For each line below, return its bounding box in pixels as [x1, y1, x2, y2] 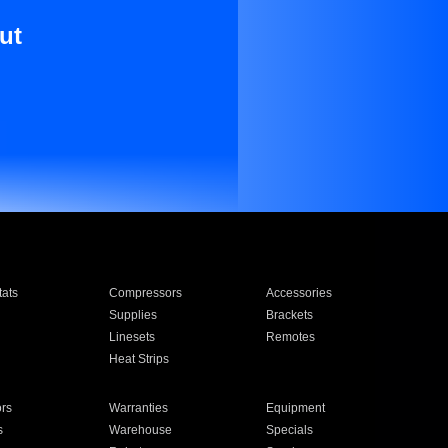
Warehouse [108, 423, 172, 437]
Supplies [108, 308, 157, 322]
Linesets [108, 330, 155, 344]
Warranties [108, 401, 168, 415]
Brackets [266, 308, 314, 322]
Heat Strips [108, 352, 169, 366]
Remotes [266, 330, 316, 344]
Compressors [108, 286, 182, 300]
